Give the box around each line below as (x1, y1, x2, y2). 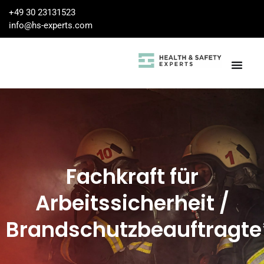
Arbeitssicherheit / (35, 188, 229, 217)
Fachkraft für (65, 161, 199, 191)
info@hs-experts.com (9, 20, 93, 31)
